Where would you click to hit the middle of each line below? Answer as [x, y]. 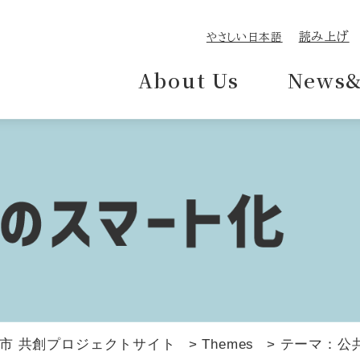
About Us [189, 80]
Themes [228, 344]
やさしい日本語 [244, 37]
